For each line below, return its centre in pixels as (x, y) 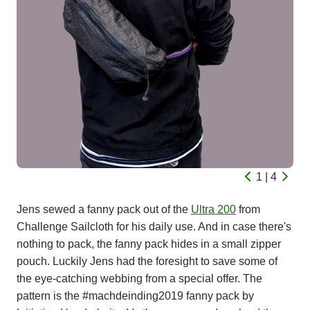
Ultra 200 (213, 209)
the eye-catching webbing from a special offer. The (139, 279)
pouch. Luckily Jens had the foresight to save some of (147, 261)
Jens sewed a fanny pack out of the (104, 209)
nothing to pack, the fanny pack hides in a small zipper (149, 244)
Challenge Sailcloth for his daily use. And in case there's (154, 227)
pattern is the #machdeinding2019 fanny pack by (135, 296)
